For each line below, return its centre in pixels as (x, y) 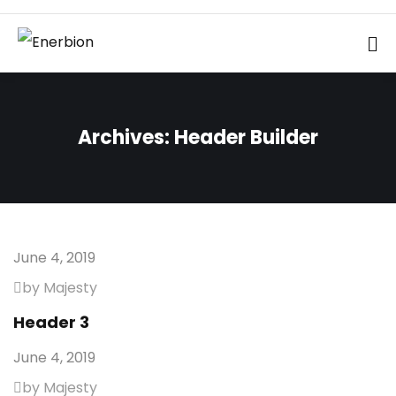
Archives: (126, 137)
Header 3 (51, 322)
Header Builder (246, 137)
